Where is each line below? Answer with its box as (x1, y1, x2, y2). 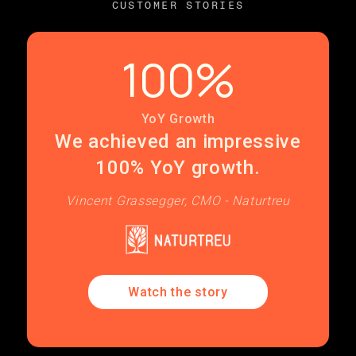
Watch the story (128, 284, 228, 300)
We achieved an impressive (55, 130, 301, 153)
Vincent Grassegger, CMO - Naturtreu (66, 193, 290, 208)
